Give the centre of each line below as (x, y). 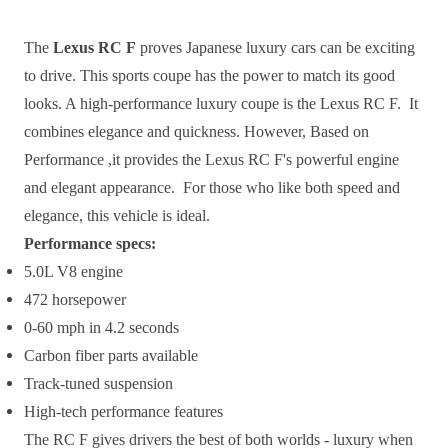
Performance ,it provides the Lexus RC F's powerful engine (211, 160)
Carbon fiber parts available (111, 356)
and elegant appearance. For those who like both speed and (212, 188)
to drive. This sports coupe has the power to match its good (209, 76)
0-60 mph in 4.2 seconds (101, 328)
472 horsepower (75, 300)
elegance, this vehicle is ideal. (117, 216)
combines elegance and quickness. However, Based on (196, 132)
